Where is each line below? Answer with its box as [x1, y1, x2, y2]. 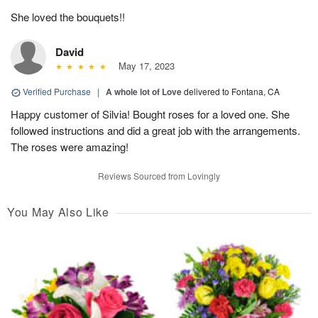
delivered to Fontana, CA [184, 85, 280, 98]
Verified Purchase [21, 85, 93, 98]
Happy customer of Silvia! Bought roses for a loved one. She [11, 106, 290, 122]
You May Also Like [7, 204, 109, 221]
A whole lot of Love [106, 85, 182, 99]
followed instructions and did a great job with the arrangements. [11, 123, 300, 138]
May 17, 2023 [112, 59, 175, 73]
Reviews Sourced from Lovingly [98, 170, 220, 182]
